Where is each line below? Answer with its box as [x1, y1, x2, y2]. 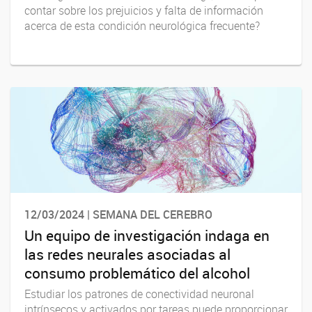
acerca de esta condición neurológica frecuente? [24, 18, 260, 34]
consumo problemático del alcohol [24, 263, 250, 283]
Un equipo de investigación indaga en [24, 225, 270, 245]
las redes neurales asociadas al [24, 244, 231, 264]
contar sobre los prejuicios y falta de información [24, 3, 263, 19]
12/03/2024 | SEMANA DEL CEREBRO [24, 207, 212, 223]
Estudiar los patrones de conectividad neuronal [24, 286, 254, 302]
